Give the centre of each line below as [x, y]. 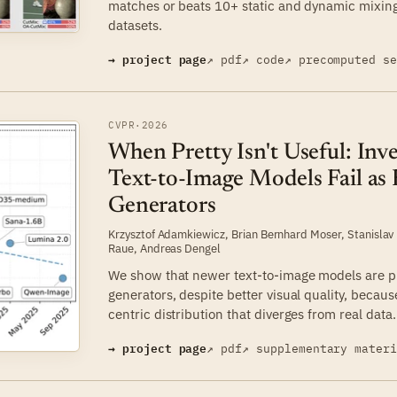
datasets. [135, 25]
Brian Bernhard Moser [286, 234]
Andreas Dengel [180, 248]
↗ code [263, 59]
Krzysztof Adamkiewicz [167, 234]
